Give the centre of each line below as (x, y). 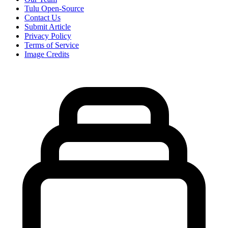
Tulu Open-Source (54, 8)
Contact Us (42, 17)
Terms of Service (52, 45)
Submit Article (48, 26)
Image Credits (47, 54)
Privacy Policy (48, 36)
